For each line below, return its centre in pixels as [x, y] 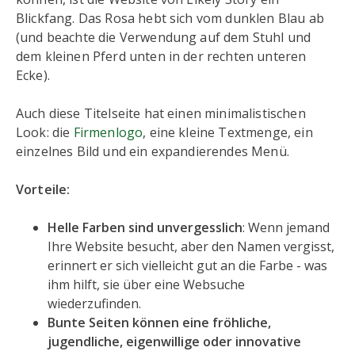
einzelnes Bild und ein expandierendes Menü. [153, 152]
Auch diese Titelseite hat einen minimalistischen [161, 114]
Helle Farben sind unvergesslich [145, 228]
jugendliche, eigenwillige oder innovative [174, 342]
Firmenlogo [108, 133]
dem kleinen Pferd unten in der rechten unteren [161, 57]
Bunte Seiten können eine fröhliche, [159, 323]
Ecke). [35, 76]
